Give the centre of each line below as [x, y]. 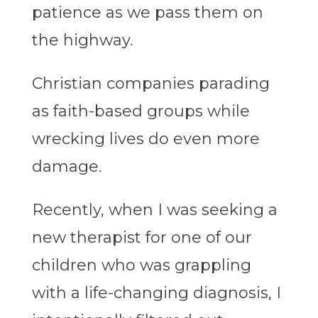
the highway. [82, 40]
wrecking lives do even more [146, 139]
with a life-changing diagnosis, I [156, 293]
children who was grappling [141, 265]
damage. [66, 167]
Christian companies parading [150, 84]
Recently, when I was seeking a [154, 210]
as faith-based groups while [141, 111]
